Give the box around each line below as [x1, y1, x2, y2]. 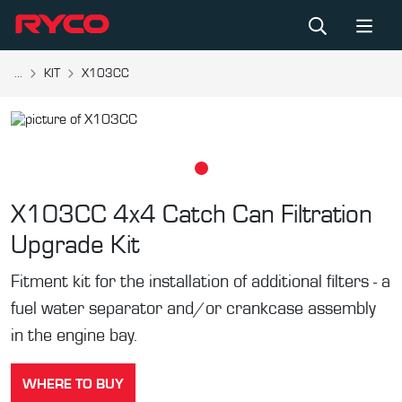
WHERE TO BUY [22, 377, 124, 391]
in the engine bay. [11, 327, 137, 345]
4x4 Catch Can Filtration [113, 202, 372, 228]
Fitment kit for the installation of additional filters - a [11, 273, 390, 291]
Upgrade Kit [11, 232, 139, 258]
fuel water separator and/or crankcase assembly [11, 300, 376, 318]
